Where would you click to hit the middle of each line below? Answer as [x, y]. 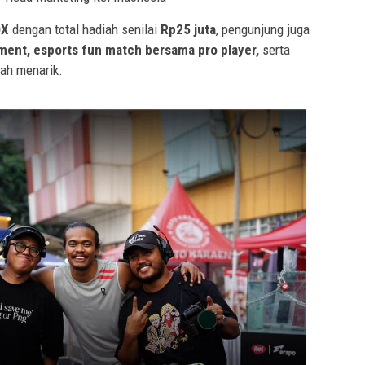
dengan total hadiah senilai [85, 29]
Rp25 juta [188, 29]
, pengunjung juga [263, 29]
